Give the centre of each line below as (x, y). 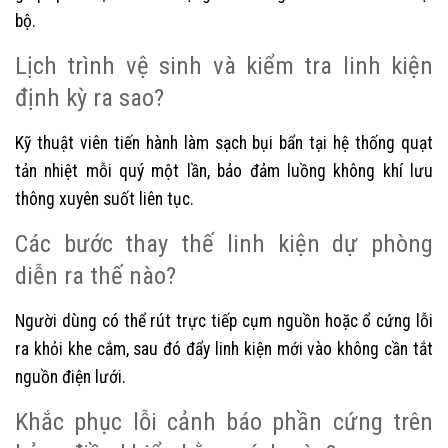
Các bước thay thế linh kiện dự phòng (224, 243)
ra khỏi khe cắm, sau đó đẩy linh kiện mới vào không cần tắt (224, 348)
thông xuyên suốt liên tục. (104, 198)
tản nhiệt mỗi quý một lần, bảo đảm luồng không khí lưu (224, 170)
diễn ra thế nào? (95, 275)
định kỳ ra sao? (89, 97)
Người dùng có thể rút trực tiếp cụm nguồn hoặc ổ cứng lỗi (224, 320)
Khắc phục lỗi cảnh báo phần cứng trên (224, 421)
